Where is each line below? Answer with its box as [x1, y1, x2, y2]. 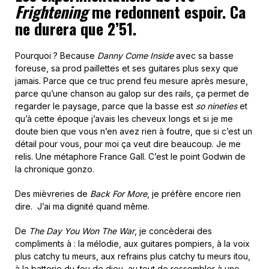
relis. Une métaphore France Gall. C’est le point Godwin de [15, 151, 246, 162]
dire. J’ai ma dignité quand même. [15, 201, 150, 212]
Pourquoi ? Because [15, 50, 97, 61]
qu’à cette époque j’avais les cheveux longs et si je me [15, 113, 233, 124]
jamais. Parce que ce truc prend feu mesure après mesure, [15, 76, 248, 86]
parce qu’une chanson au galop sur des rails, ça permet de [15, 88, 249, 99]
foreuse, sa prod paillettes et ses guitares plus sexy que [15, 63, 238, 74]
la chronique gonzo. [15, 164, 94, 175]
